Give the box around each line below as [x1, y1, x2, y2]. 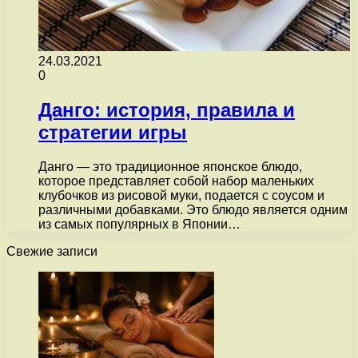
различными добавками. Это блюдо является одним [38, 202, 348, 217]
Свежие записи [6, 244, 97, 258]
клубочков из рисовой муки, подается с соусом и [38, 188, 324, 202]
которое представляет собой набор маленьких [38, 173, 314, 188]
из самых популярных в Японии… [38, 217, 241, 231]
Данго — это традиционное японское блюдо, [38, 159, 302, 173]
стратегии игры [38, 121, 187, 143]
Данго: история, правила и [38, 98, 295, 121]
